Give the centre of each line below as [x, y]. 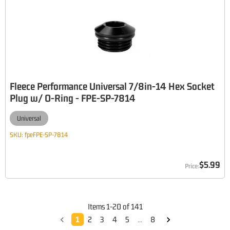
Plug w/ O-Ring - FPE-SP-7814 [73, 98]
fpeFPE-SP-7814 [46, 135]
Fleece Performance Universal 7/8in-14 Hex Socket [112, 86]
